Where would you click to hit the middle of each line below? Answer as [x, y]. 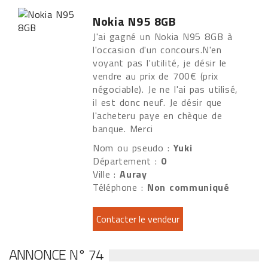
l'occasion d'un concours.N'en [157, 50]
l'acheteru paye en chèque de [158, 115]
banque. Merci [125, 129]
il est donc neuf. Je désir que [157, 102]
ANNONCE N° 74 [56, 254]
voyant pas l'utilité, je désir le [160, 63]
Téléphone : [120, 187]
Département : [127, 161]
